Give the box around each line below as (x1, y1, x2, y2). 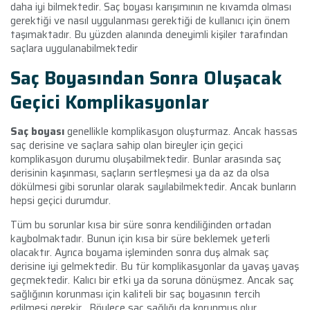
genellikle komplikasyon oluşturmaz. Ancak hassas (67, 122, 298, 140)
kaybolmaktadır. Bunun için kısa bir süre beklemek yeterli (10, 230, 270, 247)
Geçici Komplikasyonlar (10, 87, 209, 116)
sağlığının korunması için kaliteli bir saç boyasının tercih (10, 285, 260, 302)
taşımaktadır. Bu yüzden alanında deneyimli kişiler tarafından (10, 26, 288, 43)
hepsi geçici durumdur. (10, 192, 111, 209)
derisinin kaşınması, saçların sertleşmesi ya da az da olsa (10, 164, 269, 181)
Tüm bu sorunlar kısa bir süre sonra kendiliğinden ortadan (10, 216, 271, 233)
